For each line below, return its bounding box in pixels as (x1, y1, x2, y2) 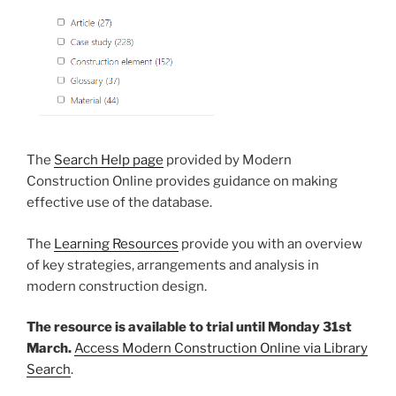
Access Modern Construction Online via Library (74, 340, 368, 357)
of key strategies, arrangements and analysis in (27, 256, 319, 273)
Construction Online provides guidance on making (27, 173, 338, 190)
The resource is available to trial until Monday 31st (27, 319, 352, 336)
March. (27, 340, 74, 357)
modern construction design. (27, 278, 207, 294)
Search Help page (54, 152, 164, 169)
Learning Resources (54, 235, 179, 252)
